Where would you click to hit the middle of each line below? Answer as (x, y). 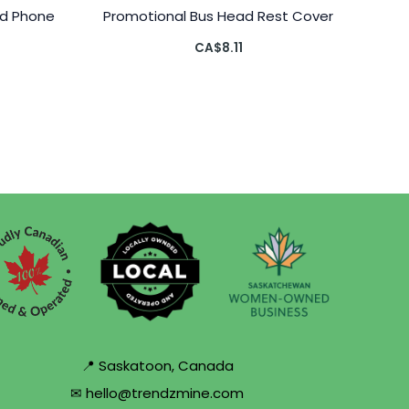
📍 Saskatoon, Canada (157, 365)
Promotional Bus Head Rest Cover (219, 16)
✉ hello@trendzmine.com (157, 393)
